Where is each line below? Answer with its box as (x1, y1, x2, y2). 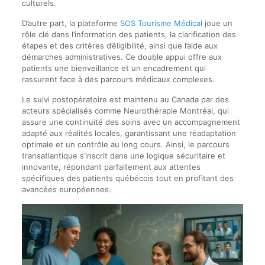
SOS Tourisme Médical (119, 18, 202, 28)
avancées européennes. (21, 184, 111, 194)
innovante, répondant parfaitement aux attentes (21, 161, 201, 172)
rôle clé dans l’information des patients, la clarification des (21, 29, 236, 39)
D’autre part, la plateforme (21, 18, 120, 28)
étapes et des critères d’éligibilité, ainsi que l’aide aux (21, 40, 218, 50)
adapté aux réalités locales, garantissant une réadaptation (21, 128, 236, 138)
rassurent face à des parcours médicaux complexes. (21, 74, 215, 84)
